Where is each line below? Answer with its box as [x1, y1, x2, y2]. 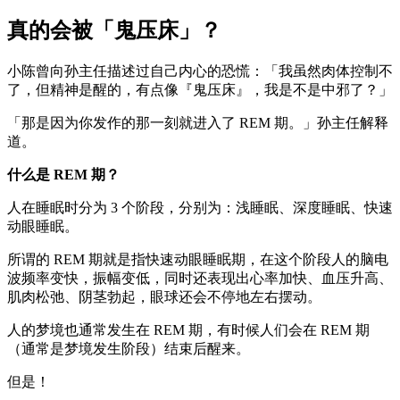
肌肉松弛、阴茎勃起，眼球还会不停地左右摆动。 [7, 288, 321, 304]
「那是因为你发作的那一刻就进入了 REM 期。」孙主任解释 [7, 114, 388, 130]
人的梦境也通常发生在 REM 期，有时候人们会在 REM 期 [7, 321, 370, 337]
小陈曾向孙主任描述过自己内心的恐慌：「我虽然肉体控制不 [7, 62, 393, 79]
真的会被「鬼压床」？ [7, 19, 221, 43]
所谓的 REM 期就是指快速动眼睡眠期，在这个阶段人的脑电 [7, 251, 388, 267]
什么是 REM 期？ [7, 166, 120, 182]
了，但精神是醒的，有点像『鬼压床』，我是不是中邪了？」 [7, 81, 393, 97]
